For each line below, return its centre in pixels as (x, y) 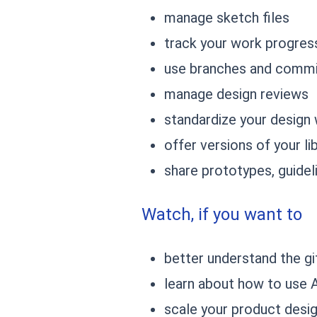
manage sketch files (227, 17)
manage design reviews (236, 94)
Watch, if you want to (222, 214)
